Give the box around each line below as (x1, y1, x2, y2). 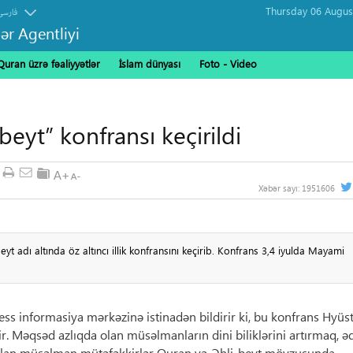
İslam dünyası (119, 57, 180, 70)
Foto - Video (199, 57, 257, 70)
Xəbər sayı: (258, 182, 302, 194)
